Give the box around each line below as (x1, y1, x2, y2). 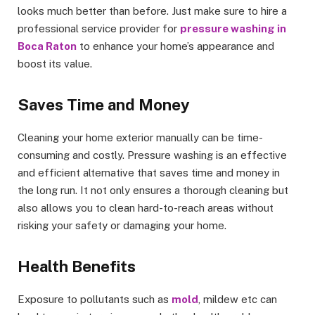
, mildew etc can (198, 293, 277, 306)
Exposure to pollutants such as (18, 293, 172, 306)
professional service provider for (18, 22, 180, 34)
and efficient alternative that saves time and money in (18, 166, 280, 179)
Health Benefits (18, 257, 136, 276)
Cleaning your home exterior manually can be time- (18, 131, 263, 143)
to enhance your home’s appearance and (77, 39, 274, 52)
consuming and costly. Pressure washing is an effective (18, 148, 287, 161)
